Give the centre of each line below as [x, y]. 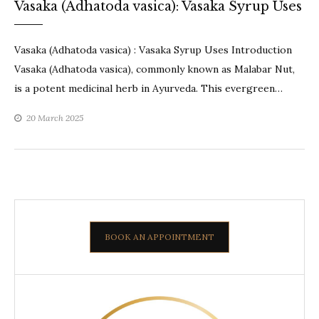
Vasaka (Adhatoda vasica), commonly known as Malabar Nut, [155, 69]
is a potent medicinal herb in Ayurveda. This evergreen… [148, 89]
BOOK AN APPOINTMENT [159, 237]
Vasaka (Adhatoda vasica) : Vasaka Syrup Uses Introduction [153, 50]
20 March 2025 [55, 118]
